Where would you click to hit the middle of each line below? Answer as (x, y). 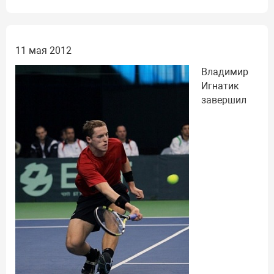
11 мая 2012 (43, 50)
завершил (224, 100)
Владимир (225, 72)
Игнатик (220, 86)
